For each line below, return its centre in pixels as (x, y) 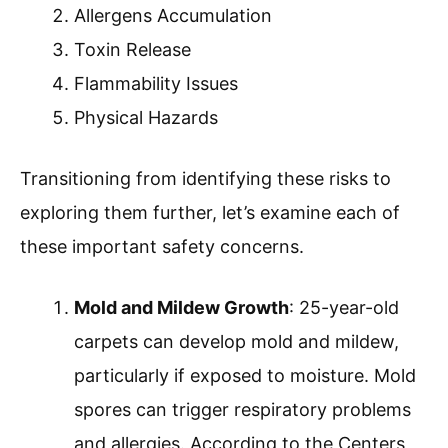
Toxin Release (132, 50)
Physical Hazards (146, 118)
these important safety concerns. (162, 247)
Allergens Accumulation (173, 16)
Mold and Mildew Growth (181, 308)
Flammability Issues (156, 84)
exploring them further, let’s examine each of (210, 213)
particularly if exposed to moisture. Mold (245, 376)
